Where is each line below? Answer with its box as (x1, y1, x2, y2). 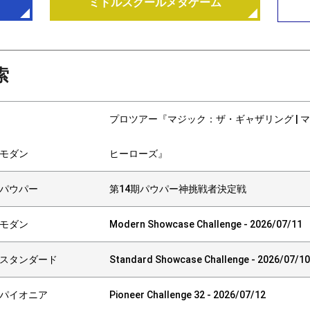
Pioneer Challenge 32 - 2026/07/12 (109, 289, 266, 300)
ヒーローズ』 (109, 147, 167, 159)
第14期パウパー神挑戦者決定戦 (109, 183, 246, 194)
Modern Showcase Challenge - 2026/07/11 (109, 218, 302, 230)
